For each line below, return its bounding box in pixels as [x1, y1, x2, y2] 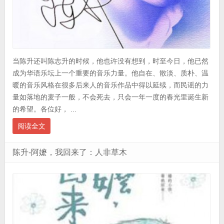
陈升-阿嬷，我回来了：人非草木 [12, 148, 127, 157]
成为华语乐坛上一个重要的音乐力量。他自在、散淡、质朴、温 [12, 69, 208, 77]
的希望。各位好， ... [12, 105, 76, 113]
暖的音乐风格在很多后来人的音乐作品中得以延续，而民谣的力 [12, 81, 208, 89]
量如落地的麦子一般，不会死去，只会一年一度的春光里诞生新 [12, 93, 208, 101]
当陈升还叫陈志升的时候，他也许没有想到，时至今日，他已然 [12, 57, 208, 65]
